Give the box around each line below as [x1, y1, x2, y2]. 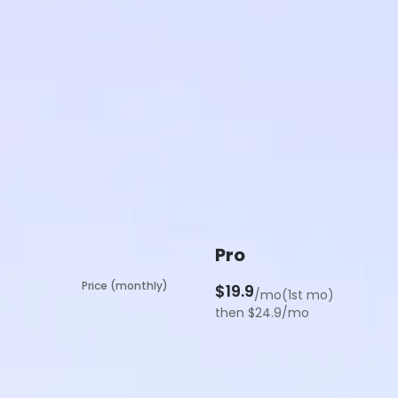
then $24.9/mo [215, 304, 309, 322]
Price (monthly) [82, 278, 168, 293]
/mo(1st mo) [254, 286, 334, 304]
